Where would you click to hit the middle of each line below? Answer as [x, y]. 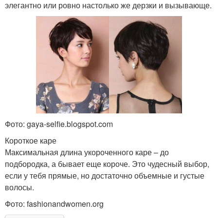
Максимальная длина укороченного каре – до [87, 152]
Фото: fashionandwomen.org [54, 203]
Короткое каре [31, 140]
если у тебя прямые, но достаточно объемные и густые [105, 175]
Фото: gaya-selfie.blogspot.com [59, 124]
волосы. [19, 187]
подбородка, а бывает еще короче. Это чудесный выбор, [107, 163]
